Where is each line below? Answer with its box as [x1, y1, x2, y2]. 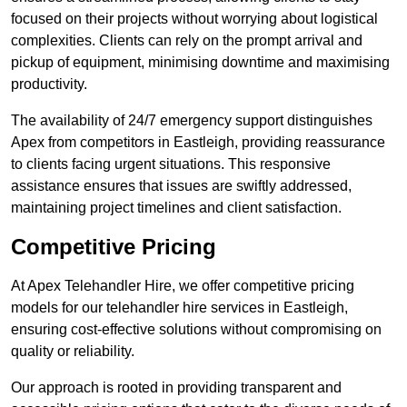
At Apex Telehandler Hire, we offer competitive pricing [11, 278, 354, 294]
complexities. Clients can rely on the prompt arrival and [11, 33, 362, 49]
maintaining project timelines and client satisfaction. [11, 200, 342, 216]
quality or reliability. [11, 343, 134, 360]
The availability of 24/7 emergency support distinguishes [11, 113, 372, 129]
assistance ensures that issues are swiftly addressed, [11, 178, 352, 194]
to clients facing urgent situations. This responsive [11, 156, 331, 173]
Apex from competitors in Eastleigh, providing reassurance [11, 134, 385, 151]
